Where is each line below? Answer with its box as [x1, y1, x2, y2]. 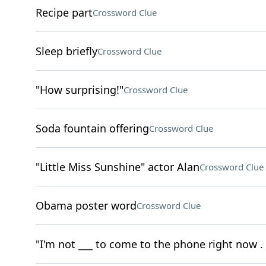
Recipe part [35, 5, 93, 20]
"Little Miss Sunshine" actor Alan [35, 160, 199, 174]
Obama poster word [35, 198, 137, 213]
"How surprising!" [35, 83, 123, 97]
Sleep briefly [35, 44, 97, 58]
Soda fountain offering [35, 121, 149, 135]
